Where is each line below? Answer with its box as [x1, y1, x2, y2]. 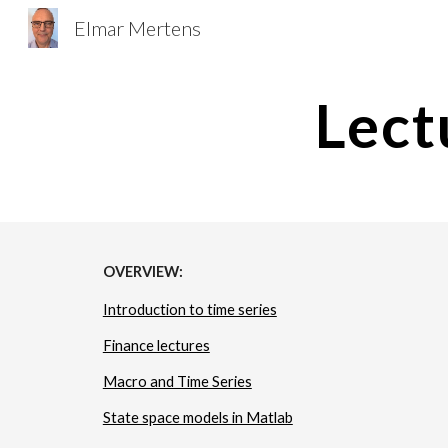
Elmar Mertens [73, 16, 201, 40]
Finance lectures [102, 337, 210, 354]
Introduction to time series [102, 301, 277, 318]
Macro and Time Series [102, 373, 252, 390]
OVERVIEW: [102, 263, 183, 280]
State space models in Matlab [102, 409, 293, 426]
